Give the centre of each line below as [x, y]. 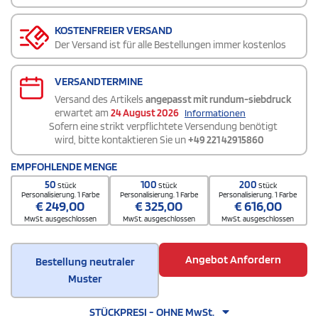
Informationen [215, 113]
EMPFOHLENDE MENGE [64, 167]
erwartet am [83, 113]
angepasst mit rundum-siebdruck [219, 100]
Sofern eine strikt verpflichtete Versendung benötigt [163, 127]
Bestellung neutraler [85, 262]
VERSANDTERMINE [99, 82]
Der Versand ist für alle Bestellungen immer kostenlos [170, 45]
